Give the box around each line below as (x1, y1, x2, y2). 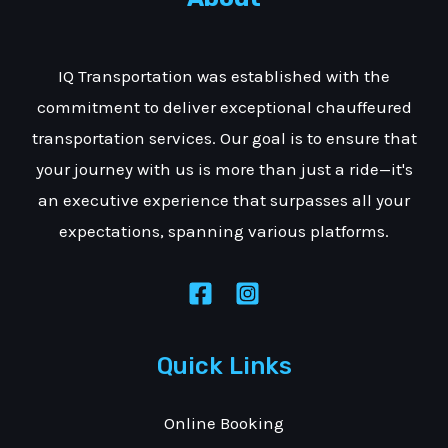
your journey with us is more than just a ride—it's (35, 159, 413, 180)
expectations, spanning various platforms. (59, 221, 389, 242)
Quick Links (156, 351, 292, 380)
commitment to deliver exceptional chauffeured (36, 97, 412, 118)
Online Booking (164, 412, 284, 433)
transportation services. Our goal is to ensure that (31, 128, 417, 149)
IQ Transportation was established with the (58, 66, 390, 87)
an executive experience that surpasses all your (38, 190, 410, 211)
